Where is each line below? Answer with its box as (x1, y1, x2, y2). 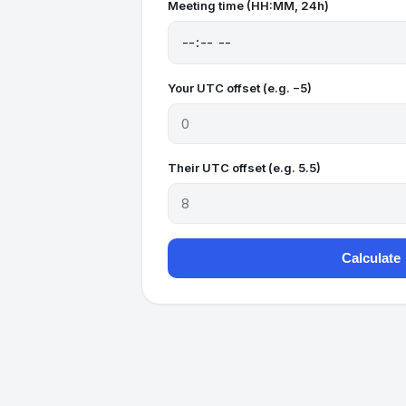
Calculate (341, 250, 401, 266)
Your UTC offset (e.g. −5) (168, 80, 312, 95)
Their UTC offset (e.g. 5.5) (168, 159, 321, 175)
